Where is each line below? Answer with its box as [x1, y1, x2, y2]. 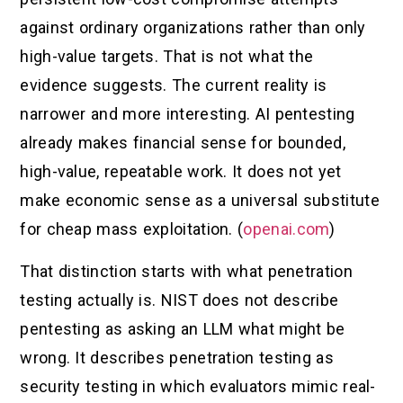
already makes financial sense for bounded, [20, 133, 345, 153]
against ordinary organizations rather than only [20, 18, 366, 38]
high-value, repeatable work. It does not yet [20, 162, 342, 182]
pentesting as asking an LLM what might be [20, 318, 345, 338]
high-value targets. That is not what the [20, 47, 314, 67]
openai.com [243, 219, 330, 239]
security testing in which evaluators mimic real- [20, 376, 376, 396]
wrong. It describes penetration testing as [20, 347, 334, 367]
